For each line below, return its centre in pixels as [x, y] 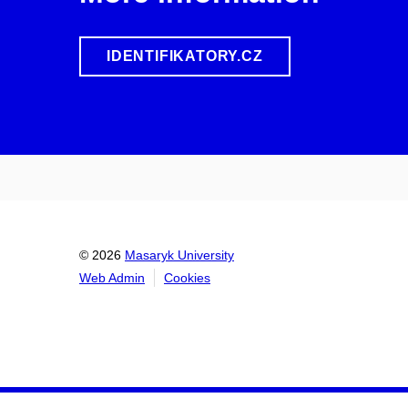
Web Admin [112, 277]
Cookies [187, 277]
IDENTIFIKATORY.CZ [185, 56]
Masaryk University [179, 255]
